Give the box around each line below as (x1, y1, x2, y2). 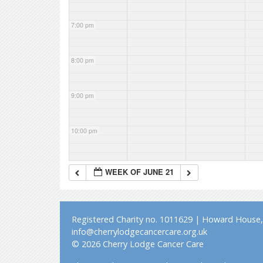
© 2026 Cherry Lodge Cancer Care (72, 238, 204, 249)
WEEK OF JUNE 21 (105, 166, 174, 177)
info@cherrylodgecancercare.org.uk (72, 226, 207, 237)
